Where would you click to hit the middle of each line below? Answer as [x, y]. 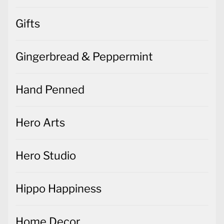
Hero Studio [46, 155]
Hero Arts [40, 122]
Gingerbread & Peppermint [84, 56]
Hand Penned [50, 89]
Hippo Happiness [58, 188]
